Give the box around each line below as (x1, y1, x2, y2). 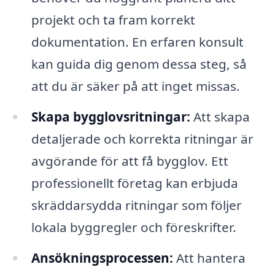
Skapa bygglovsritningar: (31, 108, 190, 126)
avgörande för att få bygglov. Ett (31, 152, 228, 170)
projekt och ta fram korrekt (31, 11, 195, 29)
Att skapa (190, 108, 250, 126)
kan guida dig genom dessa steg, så (31, 55, 247, 73)
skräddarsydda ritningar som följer (31, 196, 242, 214)
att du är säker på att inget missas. (31, 77, 240, 95)
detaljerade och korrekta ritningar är (31, 130, 254, 148)
